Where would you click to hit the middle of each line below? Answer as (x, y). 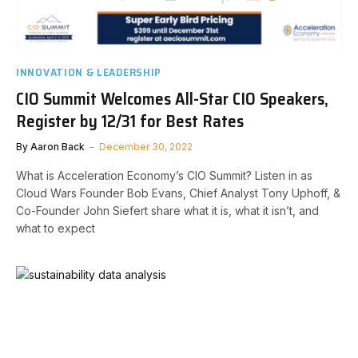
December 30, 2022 (146, 146)
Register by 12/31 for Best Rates (130, 121)
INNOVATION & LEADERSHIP (89, 72)
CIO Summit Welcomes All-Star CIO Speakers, (172, 98)
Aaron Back (58, 146)
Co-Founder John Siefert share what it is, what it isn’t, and (167, 210)
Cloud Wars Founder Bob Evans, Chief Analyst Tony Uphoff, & (178, 193)
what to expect (56, 228)
